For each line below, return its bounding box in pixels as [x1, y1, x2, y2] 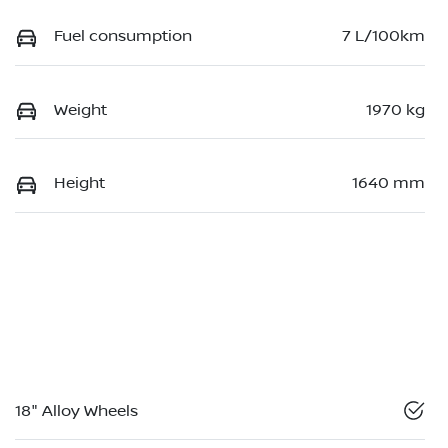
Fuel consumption [54, 27, 192, 46]
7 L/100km [342, 27, 425, 46]
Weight [54, 100, 107, 119]
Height [54, 174, 105, 193]
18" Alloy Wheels [15, 401, 138, 420]
